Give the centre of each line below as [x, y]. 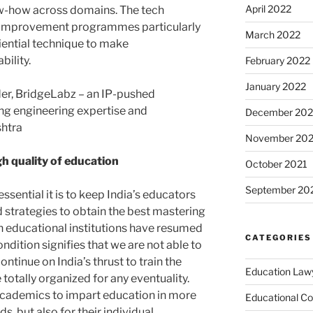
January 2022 [275, 87]
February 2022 [277, 61]
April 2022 [268, 9]
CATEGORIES [278, 238]
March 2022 [272, 35]
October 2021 [276, 164]
